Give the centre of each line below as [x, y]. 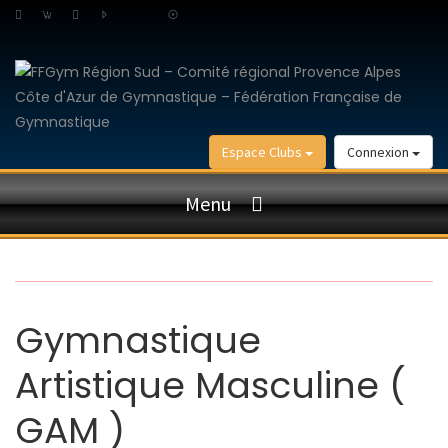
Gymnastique [138, 341]
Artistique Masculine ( [210, 386]
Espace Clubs [263, 152]
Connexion [379, 152]
